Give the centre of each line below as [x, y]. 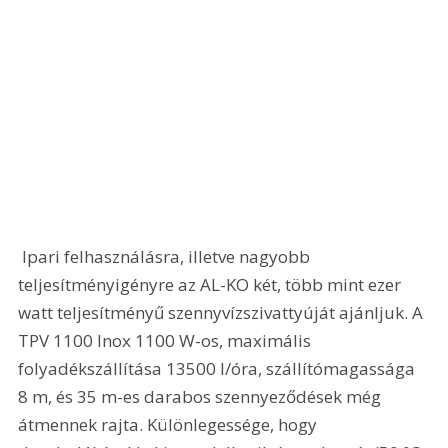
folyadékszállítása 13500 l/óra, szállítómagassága [219, 369]
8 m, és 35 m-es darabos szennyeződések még [202, 397]
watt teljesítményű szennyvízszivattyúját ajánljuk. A [223, 313]
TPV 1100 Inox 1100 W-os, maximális [167, 341]
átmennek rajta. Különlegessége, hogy [170, 425]
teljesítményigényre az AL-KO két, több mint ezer [212, 285]
